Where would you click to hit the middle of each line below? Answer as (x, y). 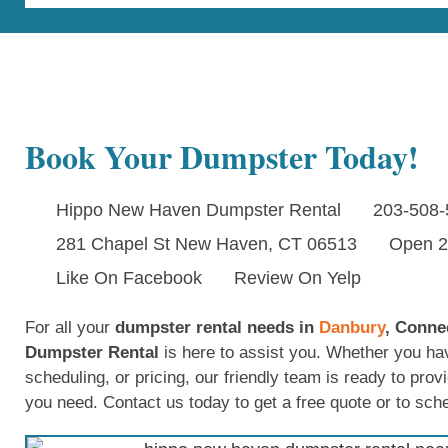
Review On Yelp (297, 278)
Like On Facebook (129, 278)
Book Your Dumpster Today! (222, 157)
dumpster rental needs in (217, 328)
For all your (70, 328)
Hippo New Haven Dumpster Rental (199, 210)
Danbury (352, 328)
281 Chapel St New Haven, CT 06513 (207, 244)
